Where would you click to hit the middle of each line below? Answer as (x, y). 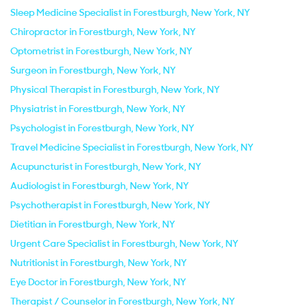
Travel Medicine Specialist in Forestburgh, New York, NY (132, 147)
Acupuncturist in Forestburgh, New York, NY (106, 166)
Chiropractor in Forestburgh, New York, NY (103, 32)
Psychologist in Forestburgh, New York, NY (102, 128)
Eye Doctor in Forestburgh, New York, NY (98, 282)
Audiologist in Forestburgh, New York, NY (100, 186)
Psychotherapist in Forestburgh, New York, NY (110, 205)
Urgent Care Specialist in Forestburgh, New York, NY (124, 243)
